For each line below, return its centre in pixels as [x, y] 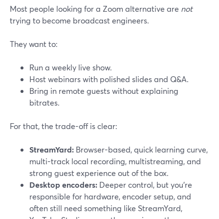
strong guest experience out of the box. [99, 173]
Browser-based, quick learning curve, [141, 149]
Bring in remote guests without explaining [104, 91]
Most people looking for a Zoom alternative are [95, 9]
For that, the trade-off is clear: [64, 126]
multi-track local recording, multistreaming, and [115, 161]
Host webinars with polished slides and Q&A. [109, 79]
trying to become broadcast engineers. [79, 20]
